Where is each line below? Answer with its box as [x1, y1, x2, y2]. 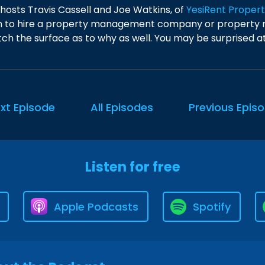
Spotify [193, 199, 231, 214]
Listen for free [85, 157, 180, 176]
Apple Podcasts [54, 199, 138, 214]
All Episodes [91, 100, 153, 115]
